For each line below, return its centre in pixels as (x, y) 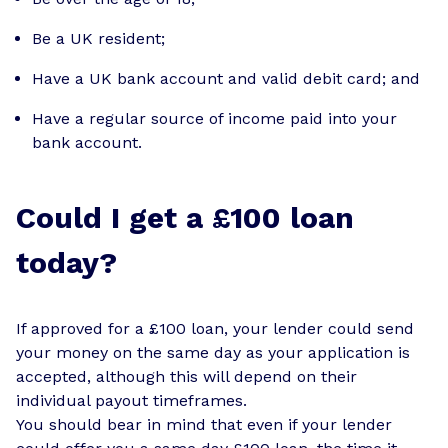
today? (66, 262)
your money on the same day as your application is (213, 352)
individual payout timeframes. (131, 400)
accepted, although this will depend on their (186, 376)
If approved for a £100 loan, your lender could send (215, 328)
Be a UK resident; (98, 38)
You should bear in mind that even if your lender (204, 424)
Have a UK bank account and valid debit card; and (226, 78)
